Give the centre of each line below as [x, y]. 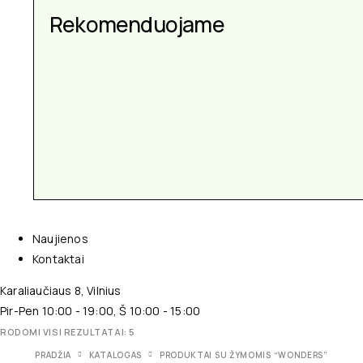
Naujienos [60, 239]
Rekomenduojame [137, 25]
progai [80, 38]
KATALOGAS [115, 355]
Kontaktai [58, 259]
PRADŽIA [53, 355]
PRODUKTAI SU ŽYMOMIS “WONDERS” [243, 355]
